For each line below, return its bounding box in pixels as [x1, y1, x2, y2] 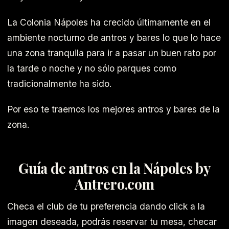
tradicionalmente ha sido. [7, 78, 112, 89]
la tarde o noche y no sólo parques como [7, 62, 176, 74]
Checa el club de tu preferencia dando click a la [7, 201, 205, 212]
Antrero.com [75, 174, 154, 193]
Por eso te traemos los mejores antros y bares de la [7, 104, 220, 115]
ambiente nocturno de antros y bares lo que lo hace [7, 32, 221, 43]
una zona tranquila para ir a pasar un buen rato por [7, 47, 216, 58]
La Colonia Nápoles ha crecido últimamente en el [7, 16, 211, 28]
